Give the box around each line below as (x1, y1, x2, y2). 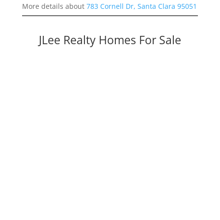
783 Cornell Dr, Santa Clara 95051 (86, 1, 197, 11)
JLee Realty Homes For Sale (38, 32, 181, 48)
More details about (22, 1, 86, 11)
